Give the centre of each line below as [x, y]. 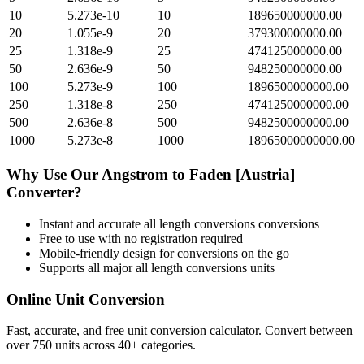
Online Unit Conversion [86, 299]
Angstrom [135, 175]
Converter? [44, 193]
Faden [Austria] [242, 175]
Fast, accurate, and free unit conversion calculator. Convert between [180, 331]
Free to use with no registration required [141, 238]
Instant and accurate [91, 223]
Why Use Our [54, 175]
